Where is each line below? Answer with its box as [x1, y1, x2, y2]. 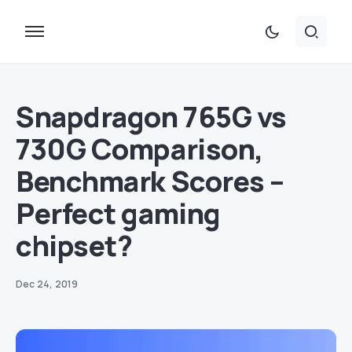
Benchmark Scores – [16, 162, 284, 200]
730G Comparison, [16, 130, 264, 168]
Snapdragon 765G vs [16, 97, 287, 136]
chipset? [16, 226, 133, 265]
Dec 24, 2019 [16, 277, 79, 291]
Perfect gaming [16, 194, 221, 233]
